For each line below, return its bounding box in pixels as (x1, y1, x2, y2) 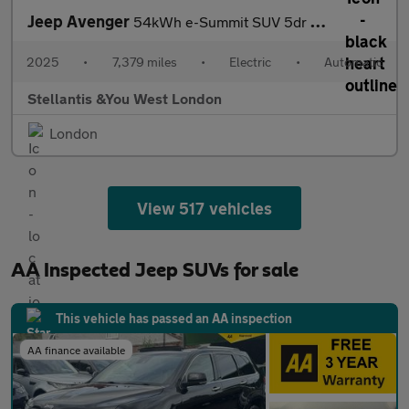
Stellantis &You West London (27, 89, 222, 107)
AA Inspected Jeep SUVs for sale (11, 260, 299, 280)
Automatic (323, 54, 383, 69)
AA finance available (27, 343, 125, 356)
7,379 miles (111, 54, 177, 69)
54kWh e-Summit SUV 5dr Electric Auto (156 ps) (133, 13, 310, 30)
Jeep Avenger (27, 11, 133, 31)
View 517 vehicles (137, 198, 272, 218)
